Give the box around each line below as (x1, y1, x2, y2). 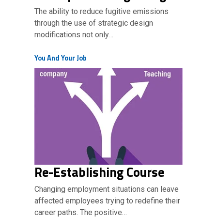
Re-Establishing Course (34, 162, 164, 182)
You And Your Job (34, 53, 87, 63)
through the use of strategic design (34, 18, 153, 28)
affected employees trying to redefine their (34, 196, 180, 205)
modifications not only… (34, 30, 113, 39)
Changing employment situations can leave (34, 185, 179, 194)
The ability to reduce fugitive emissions (34, 7, 169, 16)
